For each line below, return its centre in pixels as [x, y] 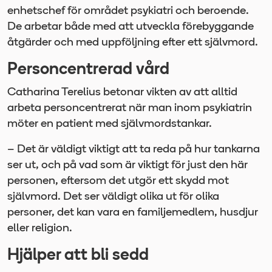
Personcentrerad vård [88, 70]
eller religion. [40, 228]
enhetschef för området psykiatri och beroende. [128, 11]
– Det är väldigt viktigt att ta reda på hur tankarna [134, 149]
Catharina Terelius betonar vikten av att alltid [122, 92]
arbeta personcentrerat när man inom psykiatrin [130, 108]
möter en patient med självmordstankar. [110, 124]
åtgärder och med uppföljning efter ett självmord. [133, 42]
